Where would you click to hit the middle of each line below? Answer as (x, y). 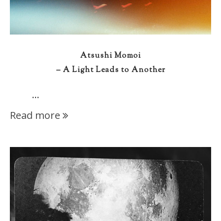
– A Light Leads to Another (110, 71)
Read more (35, 115)
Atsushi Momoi (110, 56)
